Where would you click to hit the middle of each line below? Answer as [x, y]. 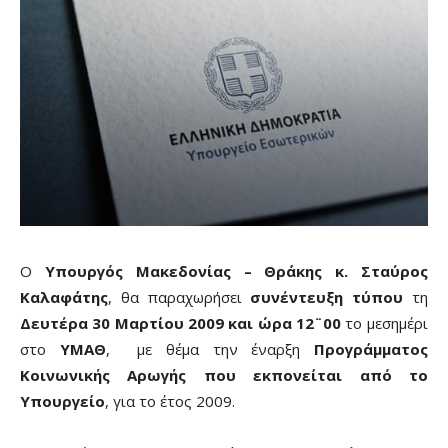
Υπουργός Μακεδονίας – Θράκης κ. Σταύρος [236, 271]
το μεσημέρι [386, 323]
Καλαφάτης [64, 297]
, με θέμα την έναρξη [210, 349]
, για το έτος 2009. [170, 401]
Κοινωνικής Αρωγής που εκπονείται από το [224, 375]
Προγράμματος [371, 349]
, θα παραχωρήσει [179, 297]
